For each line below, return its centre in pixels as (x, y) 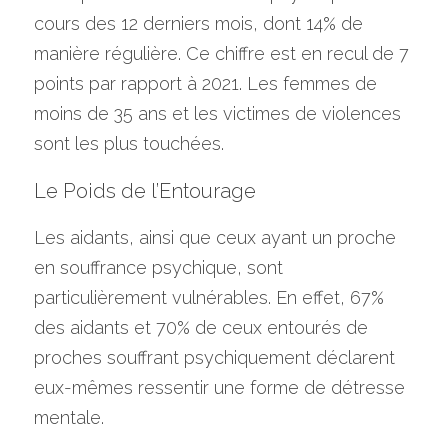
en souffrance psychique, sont (158, 267)
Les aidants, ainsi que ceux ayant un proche (215, 237)
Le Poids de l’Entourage (145, 191)
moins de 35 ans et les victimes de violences (217, 113)
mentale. (69, 417)
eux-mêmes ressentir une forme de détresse (219, 387)
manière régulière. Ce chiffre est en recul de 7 (221, 53)
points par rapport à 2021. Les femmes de (205, 83)
